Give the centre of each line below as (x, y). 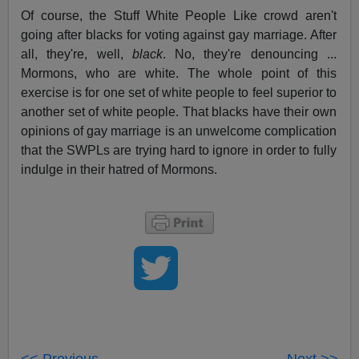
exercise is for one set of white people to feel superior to (179, 93)
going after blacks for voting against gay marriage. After (179, 35)
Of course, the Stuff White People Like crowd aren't (179, 16)
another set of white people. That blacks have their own (179, 112)
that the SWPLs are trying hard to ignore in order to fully (179, 151)
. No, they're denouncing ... (249, 54)
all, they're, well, (77, 54)
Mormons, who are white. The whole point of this (179, 74)
